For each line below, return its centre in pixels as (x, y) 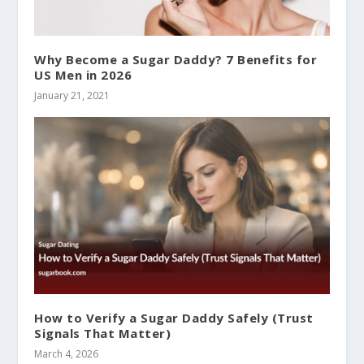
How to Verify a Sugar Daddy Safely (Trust (174, 318)
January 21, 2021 (72, 96)
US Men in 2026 (83, 75)
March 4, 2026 (67, 354)
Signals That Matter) (103, 334)
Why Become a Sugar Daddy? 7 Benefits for (176, 60)
